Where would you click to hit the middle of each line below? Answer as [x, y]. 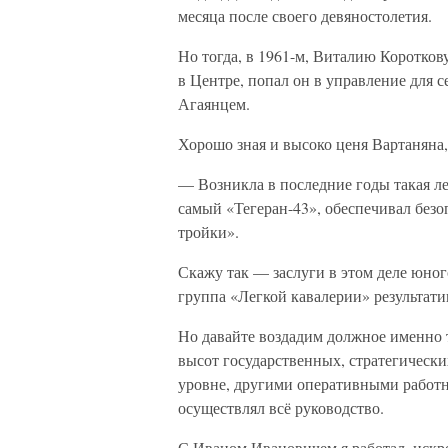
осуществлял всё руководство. [281, 407]
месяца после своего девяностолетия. [305, 15]
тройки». [208, 231]
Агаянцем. [214, 103]
